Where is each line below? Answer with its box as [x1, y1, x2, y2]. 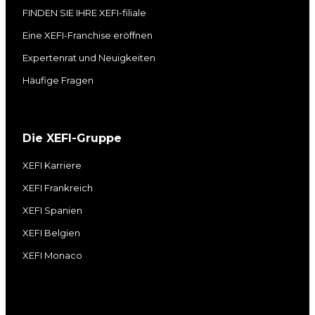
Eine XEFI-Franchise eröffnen [22, 30, 153, 41]
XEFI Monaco [22, 250, 82, 262]
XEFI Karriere [22, 160, 82, 172]
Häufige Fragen [22, 75, 94, 86]
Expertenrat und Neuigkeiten [22, 52, 155, 64]
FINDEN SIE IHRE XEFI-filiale [22, 7, 146, 19]
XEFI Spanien [22, 205, 82, 217]
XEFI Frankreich [22, 182, 93, 194]
